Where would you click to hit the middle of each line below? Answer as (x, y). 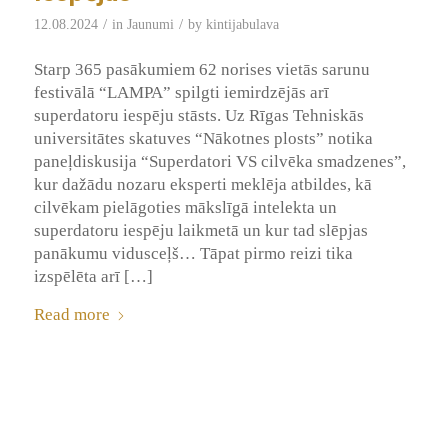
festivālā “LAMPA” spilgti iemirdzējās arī (181, 93)
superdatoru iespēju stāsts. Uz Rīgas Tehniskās (198, 116)
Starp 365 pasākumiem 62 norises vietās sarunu (201, 70)
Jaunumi (150, 24)
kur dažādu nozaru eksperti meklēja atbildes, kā (202, 185)
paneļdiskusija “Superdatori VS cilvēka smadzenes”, (219, 162)
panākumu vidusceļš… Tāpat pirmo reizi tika (193, 254)
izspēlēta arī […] (93, 277)
